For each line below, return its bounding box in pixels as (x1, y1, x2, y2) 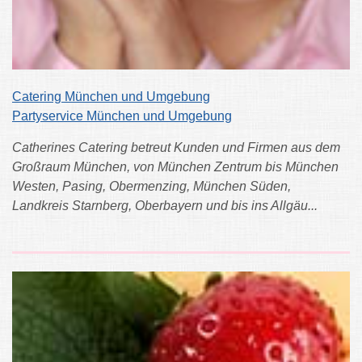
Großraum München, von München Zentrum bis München (12, 160, 339, 175)
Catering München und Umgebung (12, 90, 210, 104)
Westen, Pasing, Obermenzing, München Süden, (12, 179, 291, 194)
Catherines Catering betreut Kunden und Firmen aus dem (12, 141, 340, 155)
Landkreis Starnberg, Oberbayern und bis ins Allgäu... (12, 199, 318, 213)
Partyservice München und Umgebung (12, 109, 232, 124)
